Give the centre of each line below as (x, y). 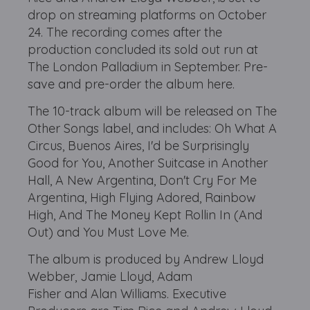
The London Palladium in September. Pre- (148, 66)
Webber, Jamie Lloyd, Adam (110, 276)
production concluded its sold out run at (143, 49)
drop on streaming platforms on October (147, 15)
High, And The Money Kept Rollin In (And (145, 215)
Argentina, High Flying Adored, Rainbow (142, 197)
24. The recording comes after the (125, 32)
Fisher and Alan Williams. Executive (127, 293)
